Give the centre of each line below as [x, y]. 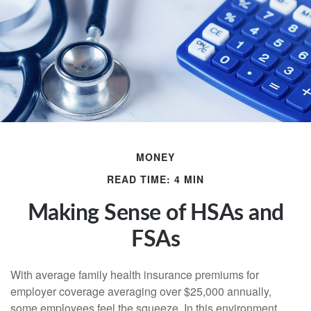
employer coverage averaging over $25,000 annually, [141, 291]
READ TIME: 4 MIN [155, 179]
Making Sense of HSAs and [155, 213]
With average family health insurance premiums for [135, 275]
